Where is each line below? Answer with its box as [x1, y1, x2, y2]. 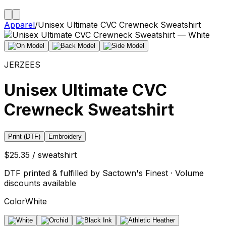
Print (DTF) [8, 132, 40, 140]
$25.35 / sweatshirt [4, 149, 77, 160]
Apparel [4, 20, 35, 30]
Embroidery [48, 132, 82, 140]
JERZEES [4, 60, 40, 70]
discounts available [4, 178, 76, 188]
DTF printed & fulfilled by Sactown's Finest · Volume [4, 167, 204, 178]
